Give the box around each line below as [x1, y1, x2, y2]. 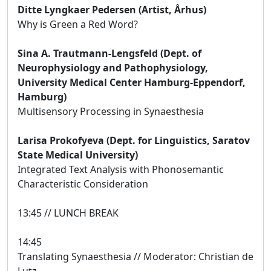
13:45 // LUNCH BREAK [18, 206, 119, 220]
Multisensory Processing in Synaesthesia [18, 104, 204, 118]
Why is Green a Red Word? [18, 17, 138, 31]
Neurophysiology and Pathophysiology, [18, 60, 208, 74]
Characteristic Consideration [18, 177, 148, 191]
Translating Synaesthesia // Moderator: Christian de [18, 249, 253, 263]
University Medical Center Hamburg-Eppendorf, [18, 75, 246, 89]
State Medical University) [18, 148, 138, 162]
